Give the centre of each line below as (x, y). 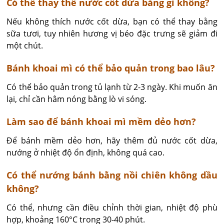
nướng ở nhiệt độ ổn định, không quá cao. (86, 152)
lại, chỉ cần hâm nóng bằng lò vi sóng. (77, 99)
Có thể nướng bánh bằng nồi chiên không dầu (112, 175)
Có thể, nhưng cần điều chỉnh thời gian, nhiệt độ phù (112, 207)
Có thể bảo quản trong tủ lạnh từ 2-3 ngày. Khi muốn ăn (112, 87)
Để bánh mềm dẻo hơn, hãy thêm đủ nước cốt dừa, (112, 140)
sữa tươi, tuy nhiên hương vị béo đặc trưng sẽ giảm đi (112, 33)
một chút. (25, 45)
